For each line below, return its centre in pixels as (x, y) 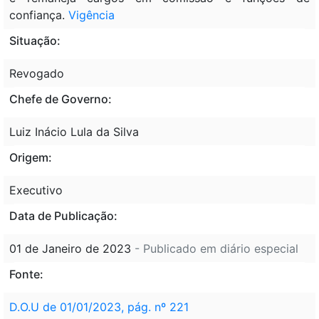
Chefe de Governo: (61, 99)
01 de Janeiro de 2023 (72, 248)
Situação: (35, 40)
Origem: (31, 157)
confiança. (39, 15)
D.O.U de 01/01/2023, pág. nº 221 (99, 307)
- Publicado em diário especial (216, 248)
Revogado (37, 73)
